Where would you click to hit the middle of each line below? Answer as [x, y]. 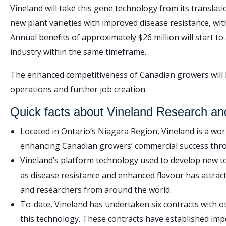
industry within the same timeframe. [78, 52]
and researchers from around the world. [96, 189]
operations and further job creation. [78, 89]
